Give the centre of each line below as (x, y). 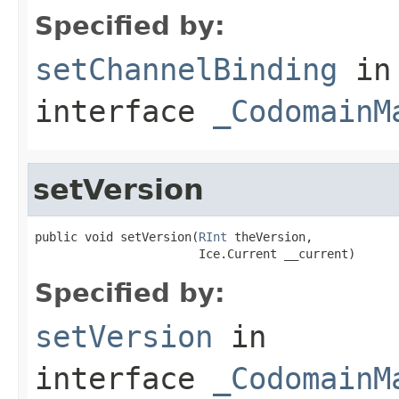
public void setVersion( (117, 236)
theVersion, (270, 236)
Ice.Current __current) (195, 253)
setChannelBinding (186, 69)
